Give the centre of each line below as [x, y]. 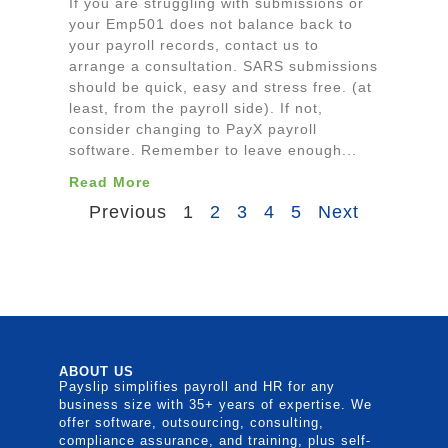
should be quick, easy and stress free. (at [220, 86]
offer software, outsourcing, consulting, [191, 422]
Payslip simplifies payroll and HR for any [197, 386]
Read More [110, 181]
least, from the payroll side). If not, [196, 107]
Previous [128, 211]
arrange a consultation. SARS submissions [223, 65]
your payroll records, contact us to [194, 44]
